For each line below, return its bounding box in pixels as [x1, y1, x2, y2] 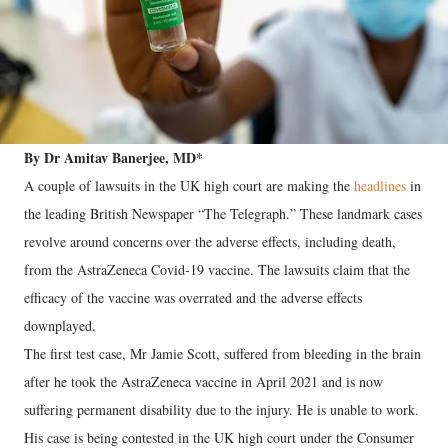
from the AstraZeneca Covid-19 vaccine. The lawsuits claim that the [24, 259, 410, 279]
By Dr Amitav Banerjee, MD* [24, 146, 208, 168]
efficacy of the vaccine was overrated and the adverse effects [24, 287, 362, 307]
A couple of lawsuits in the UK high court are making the [24, 175, 354, 195]
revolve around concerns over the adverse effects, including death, [24, 231, 396, 251]
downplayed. [24, 315, 96, 335]
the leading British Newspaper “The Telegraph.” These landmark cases [24, 203, 422, 223]
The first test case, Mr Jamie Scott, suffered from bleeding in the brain [24, 343, 421, 363]
